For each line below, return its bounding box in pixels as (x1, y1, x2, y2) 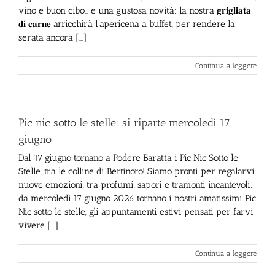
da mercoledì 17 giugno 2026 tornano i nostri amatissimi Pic (18, 193, 256, 204)
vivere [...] (18, 220, 58, 231)
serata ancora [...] (18, 32, 87, 43)
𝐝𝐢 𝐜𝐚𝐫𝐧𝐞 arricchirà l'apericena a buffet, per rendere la (18, 18, 235, 29)
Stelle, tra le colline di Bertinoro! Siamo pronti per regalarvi (18, 166, 255, 177)
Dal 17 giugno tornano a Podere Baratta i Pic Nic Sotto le (18, 152, 238, 163)
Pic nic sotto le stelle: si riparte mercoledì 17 (18, 116, 230, 130)
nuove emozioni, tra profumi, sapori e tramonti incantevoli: (18, 179, 253, 190)
